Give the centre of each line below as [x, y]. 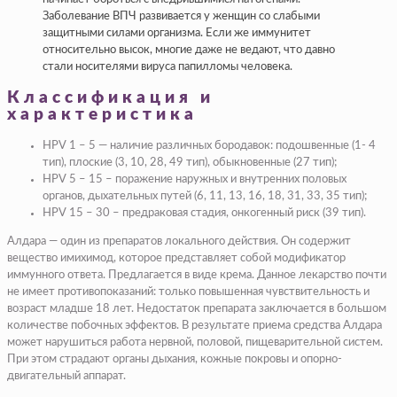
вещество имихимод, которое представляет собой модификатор [176, 258]
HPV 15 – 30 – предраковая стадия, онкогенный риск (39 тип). [204, 213]
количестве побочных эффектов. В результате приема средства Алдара [195, 325]
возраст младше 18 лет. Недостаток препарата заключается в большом [197, 308]
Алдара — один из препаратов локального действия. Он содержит [179, 241]
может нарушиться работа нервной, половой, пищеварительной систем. [195, 342]
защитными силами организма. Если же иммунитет [177, 34]
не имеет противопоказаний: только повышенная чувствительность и [188, 292]
